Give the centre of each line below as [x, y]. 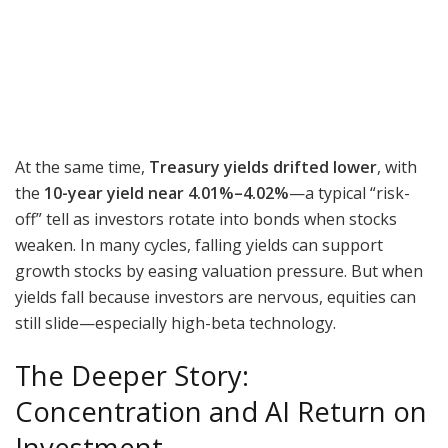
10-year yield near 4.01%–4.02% [166, 192]
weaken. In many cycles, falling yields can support [199, 244]
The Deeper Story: [132, 376]
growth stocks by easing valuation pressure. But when [219, 270]
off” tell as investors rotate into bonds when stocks [206, 218]
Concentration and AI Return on [221, 412]
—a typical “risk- [349, 192]
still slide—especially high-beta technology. [175, 322]
